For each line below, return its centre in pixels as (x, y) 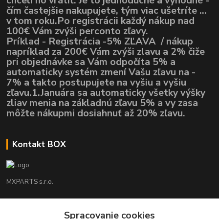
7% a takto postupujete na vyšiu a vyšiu (97, 83)
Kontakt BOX (39, 144)
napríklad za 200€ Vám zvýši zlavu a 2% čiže (106, 52)
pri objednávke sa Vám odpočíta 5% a (91, 62)
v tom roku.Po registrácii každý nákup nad (101, 21)
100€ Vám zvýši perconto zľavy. (77, 31)
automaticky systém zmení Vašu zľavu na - (101, 72)
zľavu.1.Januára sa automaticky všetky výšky (106, 93)
